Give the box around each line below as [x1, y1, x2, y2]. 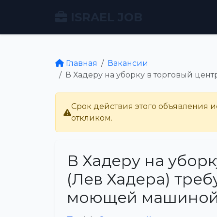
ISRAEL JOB [71, 10, 142, 24]
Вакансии [108, 59, 148, 68]
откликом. [71, 113, 112, 123]
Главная [66, 59, 97, 68]
